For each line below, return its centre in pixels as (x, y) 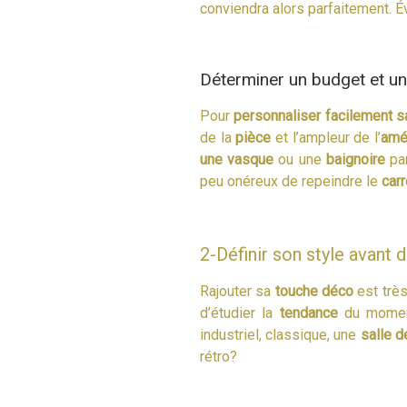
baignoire (355, 159)
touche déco (314, 291)
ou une (300, 159)
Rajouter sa (238, 291)
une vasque (237, 159)
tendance (308, 313)
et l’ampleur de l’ (326, 137)
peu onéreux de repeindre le (291, 181)
